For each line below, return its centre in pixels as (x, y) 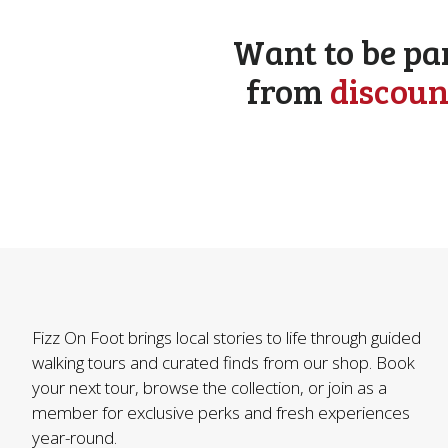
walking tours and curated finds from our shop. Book (223, 362)
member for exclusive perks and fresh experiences (221, 412)
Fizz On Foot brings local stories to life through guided (226, 337)
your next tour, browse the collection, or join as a (209, 387)
